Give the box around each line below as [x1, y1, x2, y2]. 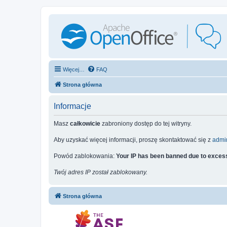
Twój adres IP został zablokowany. [54, 169, 147, 176]
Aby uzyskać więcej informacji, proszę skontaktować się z [54, 136, 212, 143]
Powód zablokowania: [54, 153, 116, 160]
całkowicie [70, 120, 100, 127]
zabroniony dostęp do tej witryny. [100, 120, 192, 127]
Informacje [54, 102, 91, 110]
